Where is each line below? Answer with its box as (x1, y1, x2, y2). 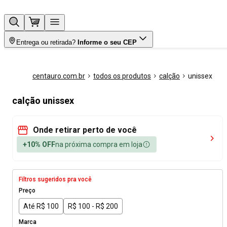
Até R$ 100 (23, 202, 59, 210)
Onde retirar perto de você (33, 125, 137, 135)
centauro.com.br (32, 72, 85, 80)
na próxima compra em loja (55, 140, 142, 148)
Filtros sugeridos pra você (19, 176, 92, 183)
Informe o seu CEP (78, 39, 137, 46)
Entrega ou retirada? (16, 39, 75, 46)
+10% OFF (23, 140, 55, 148)
